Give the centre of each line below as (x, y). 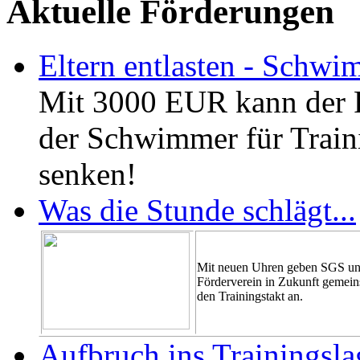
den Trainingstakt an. (250, 296)
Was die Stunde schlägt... (197, 210)
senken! (88, 174)
